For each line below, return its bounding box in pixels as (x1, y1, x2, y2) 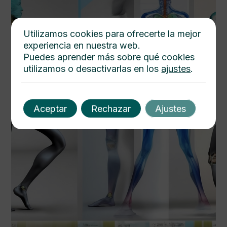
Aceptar (33, 103, 67, 114)
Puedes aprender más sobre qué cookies (23, 52, 195, 62)
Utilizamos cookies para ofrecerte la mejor (23, 28, 201, 39)
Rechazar (91, 103, 131, 114)
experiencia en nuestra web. (23, 40, 141, 51)
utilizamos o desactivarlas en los (23, 63, 162, 74)
